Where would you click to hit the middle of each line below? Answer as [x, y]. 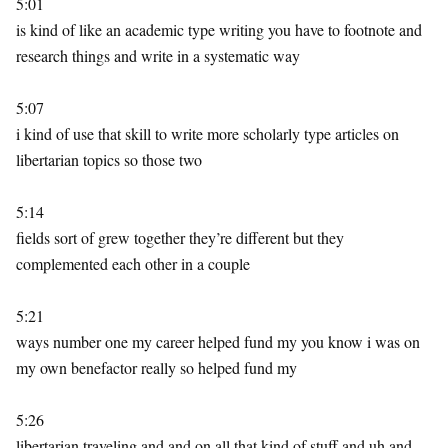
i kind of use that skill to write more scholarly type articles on [207, 133]
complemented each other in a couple [133, 263]
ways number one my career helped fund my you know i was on [218, 341]
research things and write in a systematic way [158, 55]
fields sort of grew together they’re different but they [180, 237]
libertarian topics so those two [109, 159]
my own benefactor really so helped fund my [156, 367]
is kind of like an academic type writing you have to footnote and [219, 29]
